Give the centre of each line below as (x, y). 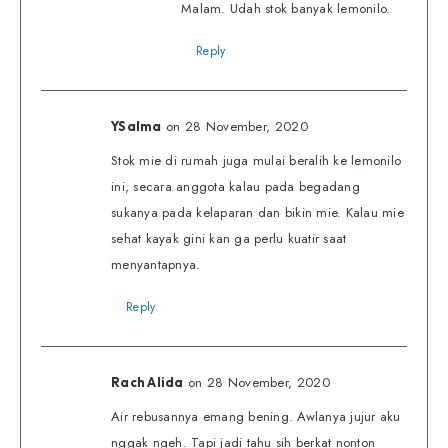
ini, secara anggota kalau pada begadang (235, 187)
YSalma (136, 126)
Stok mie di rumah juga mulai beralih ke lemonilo (256, 161)
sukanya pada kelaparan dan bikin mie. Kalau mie (257, 213)
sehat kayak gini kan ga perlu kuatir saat (229, 239)
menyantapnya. (156, 265)
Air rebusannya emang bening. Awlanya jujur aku (256, 417)
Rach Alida (147, 382)
